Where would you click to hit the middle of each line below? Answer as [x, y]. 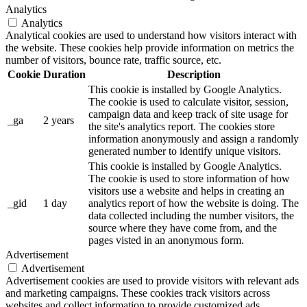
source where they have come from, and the [183, 228]
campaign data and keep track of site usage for [188, 114]
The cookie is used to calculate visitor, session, [188, 101]
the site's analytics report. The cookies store [182, 126]
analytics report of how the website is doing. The [194, 203]
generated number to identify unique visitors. [185, 151]
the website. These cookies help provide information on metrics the [150, 47]
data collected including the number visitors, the [191, 215]
